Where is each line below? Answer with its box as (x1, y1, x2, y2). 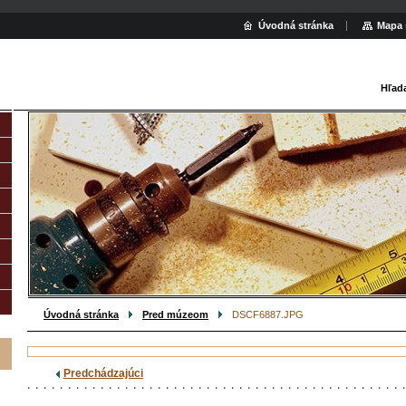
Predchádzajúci (63, 367, 143, 380)
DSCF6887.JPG (232, 309, 304, 320)
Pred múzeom (142, 309, 208, 320)
